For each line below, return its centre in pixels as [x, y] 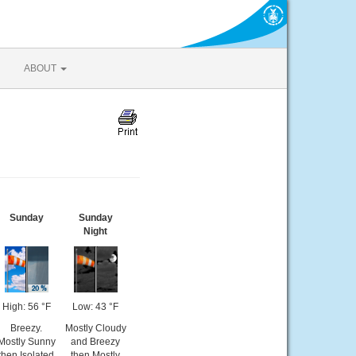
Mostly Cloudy [95, 328]
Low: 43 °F [95, 307]
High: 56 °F [26, 307]
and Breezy [95, 342]
